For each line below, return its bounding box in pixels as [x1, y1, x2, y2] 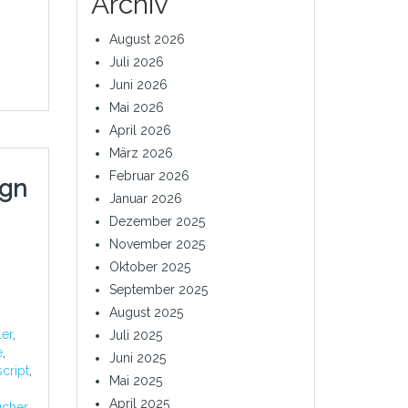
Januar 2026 [108, 191, 182, 206]
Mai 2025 [108, 373, 162, 388]
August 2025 [108, 305, 183, 320]
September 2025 [108, 282, 208, 297]
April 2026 [108, 123, 171, 138]
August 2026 [108, 32, 185, 46]
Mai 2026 [108, 100, 164, 115]
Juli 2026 [108, 55, 164, 69]
